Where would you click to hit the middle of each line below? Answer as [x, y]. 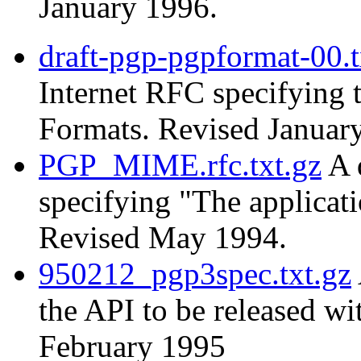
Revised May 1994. [163, 238]
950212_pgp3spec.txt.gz [195, 274]
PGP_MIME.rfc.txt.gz [180, 165]
